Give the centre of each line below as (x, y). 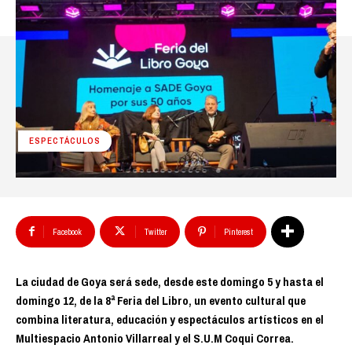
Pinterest (238, 231)
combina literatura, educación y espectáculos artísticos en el (170, 319)
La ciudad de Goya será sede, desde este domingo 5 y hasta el (170, 281)
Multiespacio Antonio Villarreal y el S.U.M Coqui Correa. (155, 338)
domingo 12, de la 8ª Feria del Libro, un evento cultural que (161, 300)
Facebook (67, 231)
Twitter (156, 231)
